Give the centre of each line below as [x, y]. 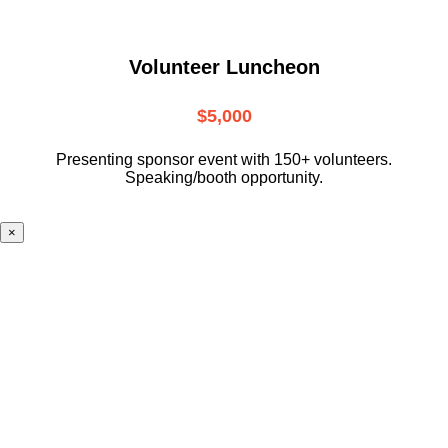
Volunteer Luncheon [224, 67]
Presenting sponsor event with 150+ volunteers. [224, 159]
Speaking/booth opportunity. [224, 177]
